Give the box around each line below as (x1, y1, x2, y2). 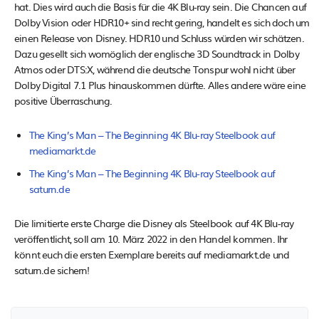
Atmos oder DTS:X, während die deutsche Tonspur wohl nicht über (14, 61, 296, 76)
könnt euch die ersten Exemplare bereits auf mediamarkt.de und (14, 246, 290, 261)
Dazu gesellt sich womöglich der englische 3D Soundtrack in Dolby (14, 46, 299, 61)
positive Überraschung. (14, 93, 113, 108)
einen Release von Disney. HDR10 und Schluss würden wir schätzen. (14, 30, 304, 45)
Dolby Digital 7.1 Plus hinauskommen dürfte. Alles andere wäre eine (14, 77, 306, 92)
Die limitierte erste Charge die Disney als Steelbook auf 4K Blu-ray (14, 215, 294, 230)
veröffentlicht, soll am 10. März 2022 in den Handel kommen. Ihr (14, 231, 288, 246)
